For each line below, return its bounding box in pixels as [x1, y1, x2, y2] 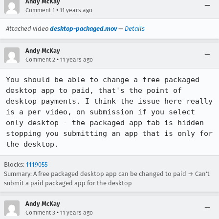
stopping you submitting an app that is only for [6, 129, 213, 138]
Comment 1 [25, 7, 55, 14]
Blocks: [4, 161, 26, 168]
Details [125, 25, 145, 32]
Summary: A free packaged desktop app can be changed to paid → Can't [4, 170, 210, 177]
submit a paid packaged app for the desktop [4, 179, 132, 187]
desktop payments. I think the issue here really [6, 97, 213, 106]
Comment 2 [25, 56, 55, 63]
